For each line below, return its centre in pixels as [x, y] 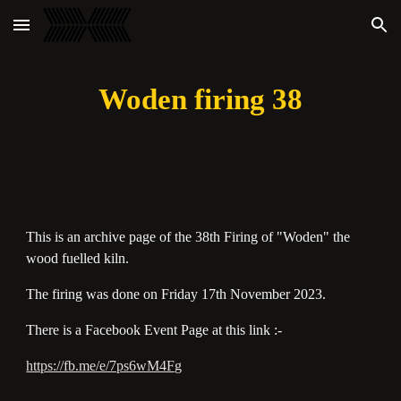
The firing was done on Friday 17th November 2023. [176, 294]
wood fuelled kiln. [78, 258]
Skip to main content [78, 33]
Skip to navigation [331, 33]
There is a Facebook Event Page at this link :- [156, 330]
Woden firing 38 [200, 99]
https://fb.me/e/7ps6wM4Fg [104, 366]
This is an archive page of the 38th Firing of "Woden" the [188, 237]
